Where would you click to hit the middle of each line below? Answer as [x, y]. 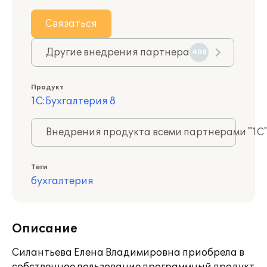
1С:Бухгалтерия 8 [73, 101]
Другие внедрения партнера [118, 52]
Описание [45, 229]
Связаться [71, 24]
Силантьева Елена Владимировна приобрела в [128, 253]
